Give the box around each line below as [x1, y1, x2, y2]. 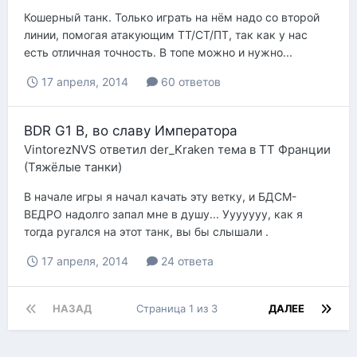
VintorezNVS [24, 142, 96, 158]
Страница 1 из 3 [136, 301, 224, 315]
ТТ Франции [259, 142, 331, 158]
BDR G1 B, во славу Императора [24, 123, 237, 139]
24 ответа [158, 254, 214, 269]
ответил [96, 142, 150, 158]
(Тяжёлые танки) [24, 159, 122, 175]
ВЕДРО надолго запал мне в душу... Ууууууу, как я [24, 207, 303, 222]
